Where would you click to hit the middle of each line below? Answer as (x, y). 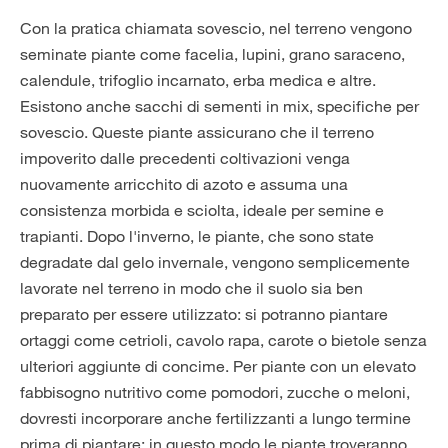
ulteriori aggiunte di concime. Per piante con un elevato (218, 366)
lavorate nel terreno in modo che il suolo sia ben (191, 288)
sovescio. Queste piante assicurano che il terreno (197, 132)
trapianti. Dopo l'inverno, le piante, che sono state (197, 236)
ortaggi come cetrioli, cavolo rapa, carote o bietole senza (223, 340)
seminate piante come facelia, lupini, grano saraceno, (212, 54)
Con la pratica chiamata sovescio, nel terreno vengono (216, 28)
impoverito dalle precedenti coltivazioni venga (185, 158)
